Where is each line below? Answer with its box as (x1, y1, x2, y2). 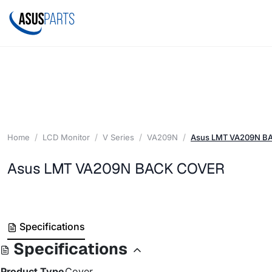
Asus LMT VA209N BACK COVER (7, 158, 225, 178)
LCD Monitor (42, 132, 90, 142)
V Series (103, 132, 134, 142)
